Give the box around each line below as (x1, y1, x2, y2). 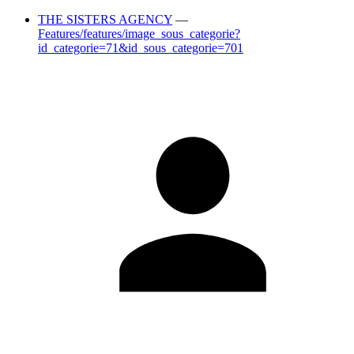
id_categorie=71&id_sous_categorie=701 (38, 41, 243, 55)
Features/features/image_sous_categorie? (38, 27, 240, 40)
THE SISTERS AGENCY (38, 13, 172, 26)
